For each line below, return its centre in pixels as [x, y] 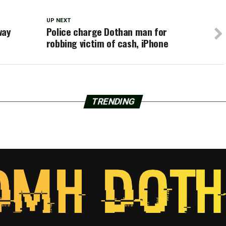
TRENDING [113, 101]
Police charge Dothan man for [107, 32]
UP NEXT [58, 20]
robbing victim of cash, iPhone [107, 43]
